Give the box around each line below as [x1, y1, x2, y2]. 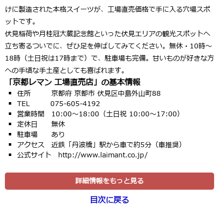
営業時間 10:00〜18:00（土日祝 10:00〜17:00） [17, 109, 184, 119]
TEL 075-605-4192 [17, 98, 100, 109]
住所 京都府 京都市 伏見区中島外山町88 [17, 88, 161, 99]
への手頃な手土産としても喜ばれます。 [5, 65, 128, 76]
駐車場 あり [17, 129, 65, 140]
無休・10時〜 [169, 41, 212, 51]
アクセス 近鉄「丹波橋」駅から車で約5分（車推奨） [17, 139, 186, 150]
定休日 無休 [17, 119, 65, 130]
